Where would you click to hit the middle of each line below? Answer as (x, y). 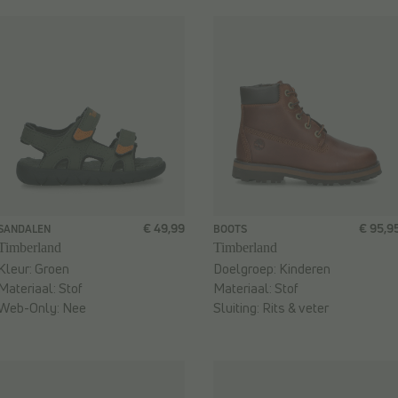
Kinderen (305, 269)
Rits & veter (295, 308)
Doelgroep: (246, 269)
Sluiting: (238, 308)
